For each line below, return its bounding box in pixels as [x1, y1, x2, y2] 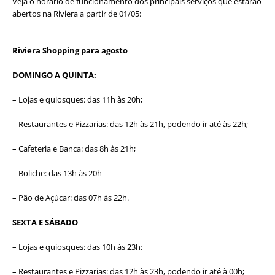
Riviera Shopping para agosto [12, 44, 128, 56]
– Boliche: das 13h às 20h [12, 167, 102, 179]
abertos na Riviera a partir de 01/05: [12, 7, 141, 19]
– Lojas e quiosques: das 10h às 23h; [12, 241, 142, 252]
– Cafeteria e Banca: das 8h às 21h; [12, 142, 136, 154]
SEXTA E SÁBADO [12, 216, 78, 228]
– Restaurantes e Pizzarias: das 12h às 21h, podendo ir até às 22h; [12, 118, 248, 130]
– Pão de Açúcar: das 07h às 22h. [12, 192, 129, 203]
